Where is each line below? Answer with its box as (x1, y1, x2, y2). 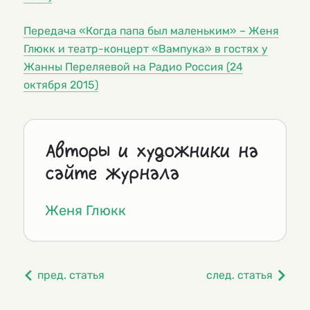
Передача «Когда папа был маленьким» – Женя (24, 24, 279, 38)
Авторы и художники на (45, 142, 258, 161)
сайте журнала (45, 164, 179, 183)
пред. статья (37, 268, 104, 282)
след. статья (206, 268, 273, 282)
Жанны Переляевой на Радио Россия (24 (24, 60, 243, 74)
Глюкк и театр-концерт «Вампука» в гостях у (24, 42, 268, 56)
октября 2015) (24, 78, 98, 92)
